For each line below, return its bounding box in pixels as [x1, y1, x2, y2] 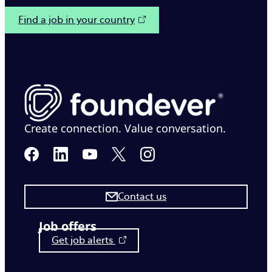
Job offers [39, 217, 97, 235]
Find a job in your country [18, 15, 135, 25]
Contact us [118, 192, 166, 202]
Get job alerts [52, 236, 116, 246]
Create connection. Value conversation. [24, 120, 226, 135]
